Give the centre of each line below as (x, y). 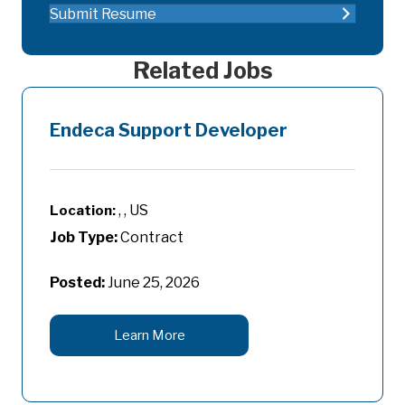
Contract (151, 238)
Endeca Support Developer (169, 131)
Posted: (77, 283)
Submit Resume (103, 14)
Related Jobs (202, 71)
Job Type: (84, 238)
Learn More (149, 336)
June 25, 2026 (154, 283)
